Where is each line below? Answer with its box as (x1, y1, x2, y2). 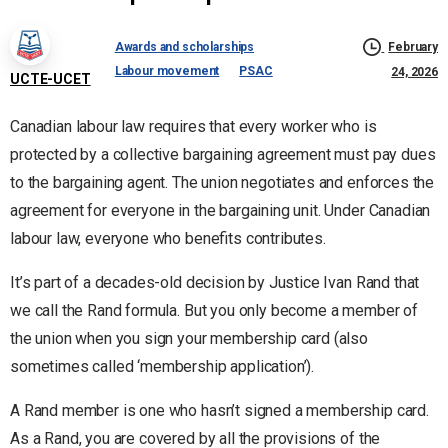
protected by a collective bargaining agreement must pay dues (10, 144, 436, 164)
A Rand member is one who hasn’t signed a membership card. (10, 400, 429, 420)
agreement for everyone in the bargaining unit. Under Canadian (10, 200, 431, 220)
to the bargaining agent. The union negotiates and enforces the (10, 172, 435, 192)
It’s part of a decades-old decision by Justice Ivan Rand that (10, 272, 420, 292)
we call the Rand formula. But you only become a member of (10, 300, 418, 320)
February (388, 39, 438, 54)
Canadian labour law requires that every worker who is (10, 116, 377, 136)
